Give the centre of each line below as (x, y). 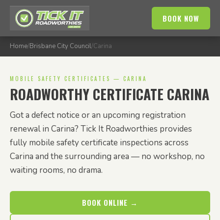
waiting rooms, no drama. (56, 170)
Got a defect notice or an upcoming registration (98, 115)
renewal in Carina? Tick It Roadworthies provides (101, 129)
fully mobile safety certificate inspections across (99, 143)
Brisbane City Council (60, 46)
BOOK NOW (181, 18)
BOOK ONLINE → (110, 202)
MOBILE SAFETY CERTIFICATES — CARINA (78, 79)
